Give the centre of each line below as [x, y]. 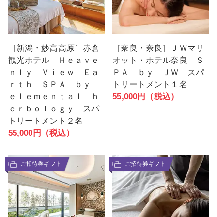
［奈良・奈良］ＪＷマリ [158, 48]
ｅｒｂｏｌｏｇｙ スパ [54, 108]
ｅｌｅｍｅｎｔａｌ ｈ [54, 96]
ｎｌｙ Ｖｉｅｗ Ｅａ [54, 72]
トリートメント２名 [46, 121]
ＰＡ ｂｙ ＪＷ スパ [158, 72]
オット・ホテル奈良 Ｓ [158, 60]
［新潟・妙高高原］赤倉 [54, 48]
